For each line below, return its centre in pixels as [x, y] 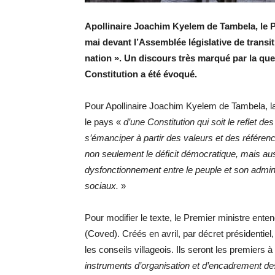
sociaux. [103, 186]
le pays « [103, 122]
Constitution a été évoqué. [141, 74]
